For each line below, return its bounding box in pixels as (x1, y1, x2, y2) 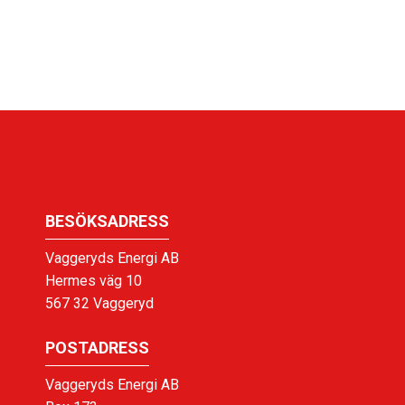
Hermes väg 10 (45, 271, 142, 289)
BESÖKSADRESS (45, 211, 169, 231)
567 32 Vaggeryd (45, 294, 154, 312)
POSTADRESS (45, 337, 149, 357)
